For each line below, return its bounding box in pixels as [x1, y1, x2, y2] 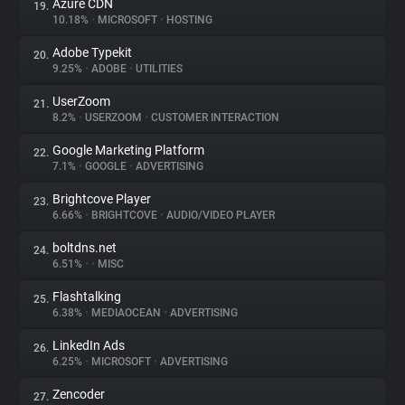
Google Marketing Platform [52, 143, 204, 157]
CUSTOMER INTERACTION [148, 111, 279, 124]
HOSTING [164, 14, 212, 26]
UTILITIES [133, 62, 183, 75]
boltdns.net [52, 240, 117, 255]
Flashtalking [52, 289, 121, 304]
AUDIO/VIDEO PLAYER [164, 209, 275, 221]
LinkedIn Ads [52, 338, 125, 353]
